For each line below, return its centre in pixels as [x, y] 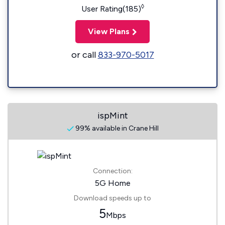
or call [84, 55]
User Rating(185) [111, 9]
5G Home [113, 183]
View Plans [109, 31]
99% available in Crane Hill [116, 128]
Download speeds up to [113, 198]
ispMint [113, 116]
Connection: [113, 171]
